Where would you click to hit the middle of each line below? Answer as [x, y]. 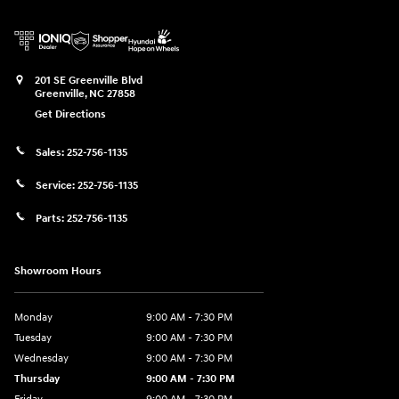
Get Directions [70, 115]
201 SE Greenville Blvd [89, 81]
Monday [33, 317]
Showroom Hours [58, 271]
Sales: [51, 152]
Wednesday [41, 358]
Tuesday [33, 338]
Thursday [37, 379]
